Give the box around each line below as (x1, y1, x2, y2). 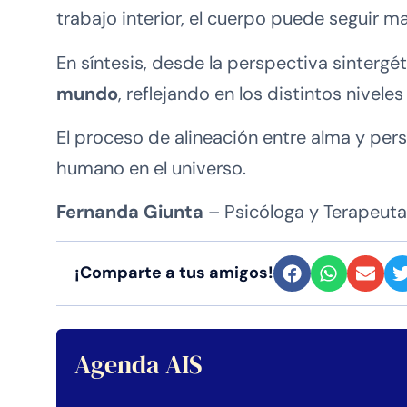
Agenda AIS (74, 347, 203, 382)
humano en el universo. (56, 155, 246, 180)
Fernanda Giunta (56, 200, 203, 224)
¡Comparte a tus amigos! (74, 262, 273, 284)
